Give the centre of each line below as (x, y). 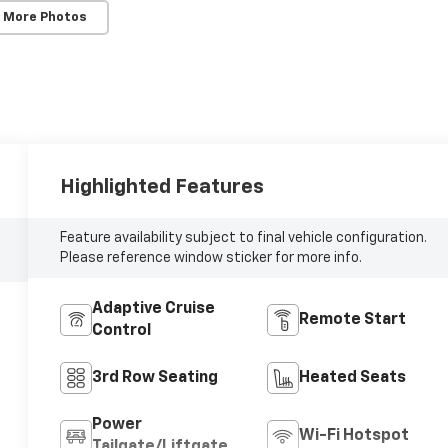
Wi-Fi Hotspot (353, 436)
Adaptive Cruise (154, 309)
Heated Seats (352, 378)
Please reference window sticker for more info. (211, 258)
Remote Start (352, 320)
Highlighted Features (162, 187)
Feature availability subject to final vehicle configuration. (244, 238)
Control (122, 331)
